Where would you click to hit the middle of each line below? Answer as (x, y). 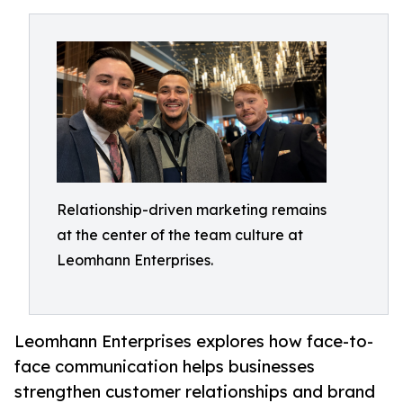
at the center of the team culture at (180, 235)
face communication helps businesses (165, 367)
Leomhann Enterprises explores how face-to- (194, 341)
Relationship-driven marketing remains (192, 210)
